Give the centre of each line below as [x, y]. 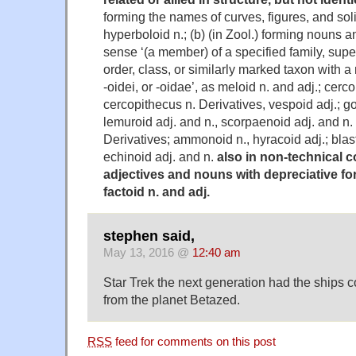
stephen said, [149, 236]
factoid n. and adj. [157, 191]
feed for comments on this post [194, 342]
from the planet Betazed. [172, 300]
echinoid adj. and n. [160, 156]
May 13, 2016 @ [148, 253]
